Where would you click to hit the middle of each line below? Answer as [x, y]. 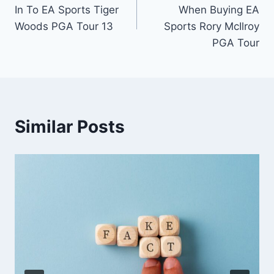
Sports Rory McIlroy [212, 27]
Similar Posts [70, 127]
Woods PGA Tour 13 [64, 27]
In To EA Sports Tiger [67, 10]
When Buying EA [219, 10]
